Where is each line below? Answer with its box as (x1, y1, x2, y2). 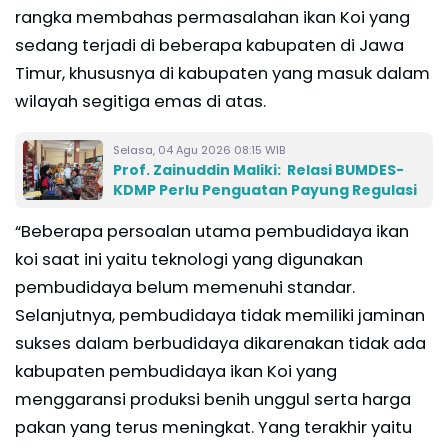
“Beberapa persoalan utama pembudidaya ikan (15, 220, 409, 244)
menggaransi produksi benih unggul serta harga (15, 388, 411, 412)
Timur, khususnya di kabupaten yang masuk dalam (15, 62, 430, 86)
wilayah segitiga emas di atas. (15, 90, 266, 114)
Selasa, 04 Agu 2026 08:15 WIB (113, 142, 285, 159)
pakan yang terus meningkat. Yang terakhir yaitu (15, 416, 412, 440)
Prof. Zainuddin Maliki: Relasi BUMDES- (113, 160, 404, 181)
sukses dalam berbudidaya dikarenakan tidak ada (15, 332, 426, 356)
